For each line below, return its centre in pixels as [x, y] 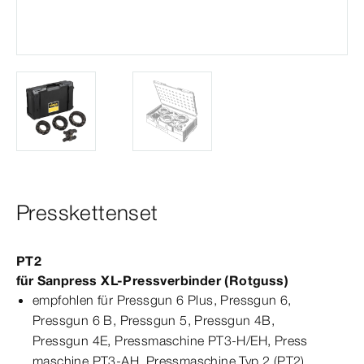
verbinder [191, 280]
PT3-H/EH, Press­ [256, 340]
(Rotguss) [255, 280]
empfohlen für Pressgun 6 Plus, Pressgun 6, [162, 300]
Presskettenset [87, 213]
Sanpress [67, 280]
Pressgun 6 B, [76, 320]
